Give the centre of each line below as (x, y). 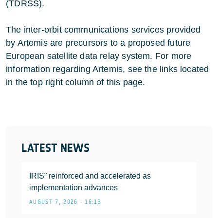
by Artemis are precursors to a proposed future (98, 43)
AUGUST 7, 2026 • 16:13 (65, 202)
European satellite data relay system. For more (99, 56)
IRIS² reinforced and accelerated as (90, 176)
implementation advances (73, 187)
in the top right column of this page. (76, 82)
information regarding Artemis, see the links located (108, 69)
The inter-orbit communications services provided (103, 29)
